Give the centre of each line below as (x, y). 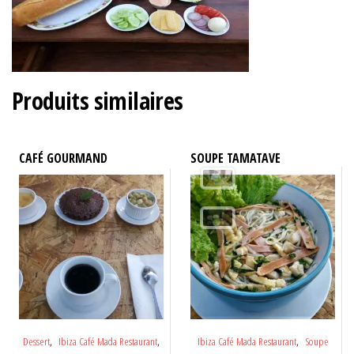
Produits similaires (98, 100)
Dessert (36, 342)
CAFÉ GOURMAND (63, 158)
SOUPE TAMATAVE (235, 158)
